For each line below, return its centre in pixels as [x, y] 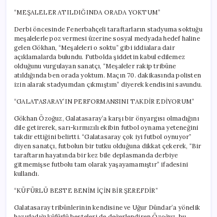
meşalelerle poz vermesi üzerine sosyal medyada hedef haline [107, 38]
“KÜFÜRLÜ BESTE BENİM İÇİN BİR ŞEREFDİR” [86, 190]
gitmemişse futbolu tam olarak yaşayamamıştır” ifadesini [101, 164]
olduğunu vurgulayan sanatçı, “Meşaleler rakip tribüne [95, 66]
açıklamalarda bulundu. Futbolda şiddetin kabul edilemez [100, 57]
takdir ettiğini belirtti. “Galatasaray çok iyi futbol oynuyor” [103, 137]
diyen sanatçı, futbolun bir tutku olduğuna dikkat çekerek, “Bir [108, 146]
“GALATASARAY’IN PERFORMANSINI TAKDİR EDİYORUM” [104, 101]
